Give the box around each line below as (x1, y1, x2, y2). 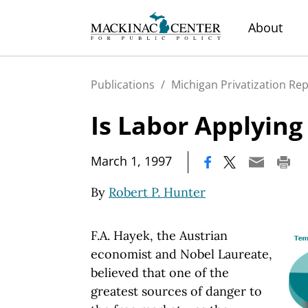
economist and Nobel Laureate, (91, 246, 272, 262)
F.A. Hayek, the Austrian (91, 228, 228, 243)
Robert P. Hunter (109, 184, 206, 200)
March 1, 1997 (91, 153, 172, 169)
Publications (91, 77, 155, 92)
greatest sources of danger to (91, 283, 262, 299)
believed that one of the (91, 265, 229, 280)
